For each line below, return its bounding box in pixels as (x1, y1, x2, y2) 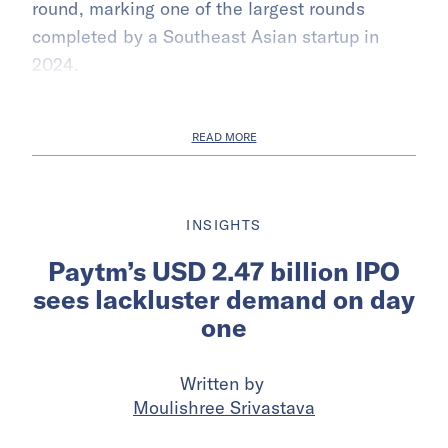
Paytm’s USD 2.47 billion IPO (48, 254, 400, 288)
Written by (179, 371, 269, 395)
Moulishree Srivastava (133, 395, 315, 419)
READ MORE (191, 129, 257, 144)
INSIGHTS (186, 215, 262, 234)
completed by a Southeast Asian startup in (32, 24, 379, 48)
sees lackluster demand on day (33, 282, 415, 316)
